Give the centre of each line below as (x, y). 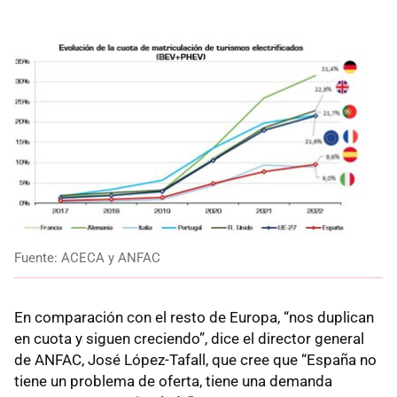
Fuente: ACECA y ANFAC (87, 258)
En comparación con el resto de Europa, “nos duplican (194, 318)
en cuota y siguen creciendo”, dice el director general (189, 339)
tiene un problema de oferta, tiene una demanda (173, 381)
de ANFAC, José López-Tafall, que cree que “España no (195, 360)
